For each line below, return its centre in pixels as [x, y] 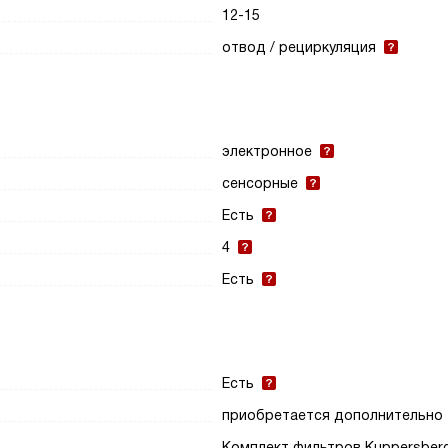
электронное [267, 151]
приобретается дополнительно [333, 415]
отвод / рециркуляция [299, 47]
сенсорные [260, 183]
